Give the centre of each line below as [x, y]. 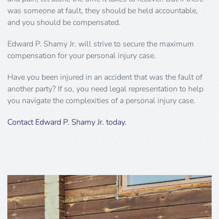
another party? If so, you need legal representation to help [105, 89]
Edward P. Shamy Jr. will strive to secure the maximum [101, 44]
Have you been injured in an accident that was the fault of [105, 77]
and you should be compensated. [64, 22]
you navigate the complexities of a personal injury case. [101, 100]
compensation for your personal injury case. [82, 55]
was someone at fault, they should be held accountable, [103, 11]
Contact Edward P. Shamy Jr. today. [67, 122]
